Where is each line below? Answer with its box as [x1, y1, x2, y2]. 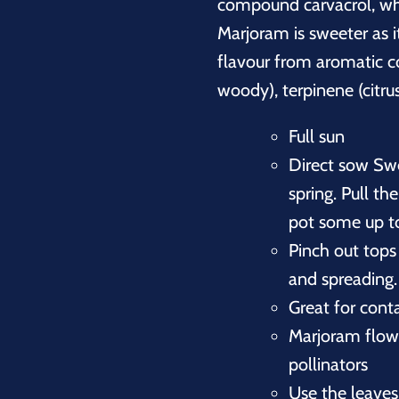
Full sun [288, 125, 345, 147]
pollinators [288, 353, 368, 375]
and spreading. [288, 267, 397, 289]
